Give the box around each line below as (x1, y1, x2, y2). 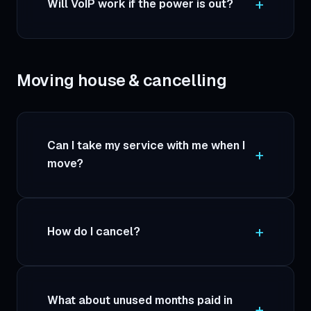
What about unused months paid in (47, 292, 233, 308)
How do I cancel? (47, 224, 141, 239)
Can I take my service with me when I (47, 137, 246, 153)
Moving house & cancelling (17, 70, 227, 92)
